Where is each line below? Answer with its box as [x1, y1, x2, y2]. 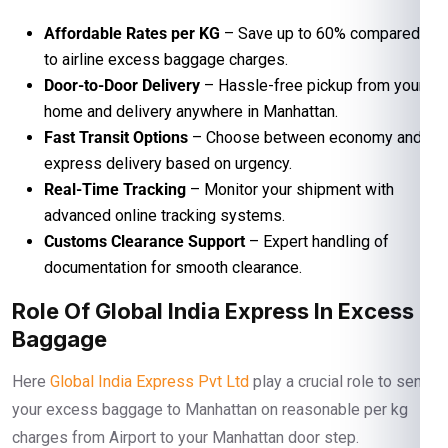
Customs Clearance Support [44, 231, 245, 251]
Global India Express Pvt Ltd [50, 371, 249, 391]
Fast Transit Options [44, 127, 188, 147]
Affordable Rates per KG [44, 23, 220, 43]
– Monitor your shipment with [186, 179, 394, 199]
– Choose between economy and [188, 127, 422, 147]
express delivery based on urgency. [44, 153, 292, 173]
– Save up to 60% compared [220, 23, 420, 43]
